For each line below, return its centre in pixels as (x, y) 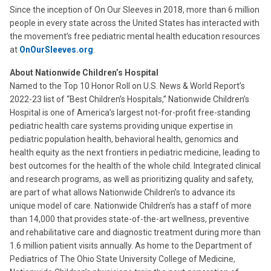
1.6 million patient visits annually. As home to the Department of (131, 246)
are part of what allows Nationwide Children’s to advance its (122, 192)
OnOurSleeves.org (56, 50)
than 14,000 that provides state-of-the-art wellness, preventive (129, 219)
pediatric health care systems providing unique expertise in (121, 126)
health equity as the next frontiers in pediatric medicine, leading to (135, 152)
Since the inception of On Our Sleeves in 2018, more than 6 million (135, 10)
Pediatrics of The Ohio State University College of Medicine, (122, 259)
